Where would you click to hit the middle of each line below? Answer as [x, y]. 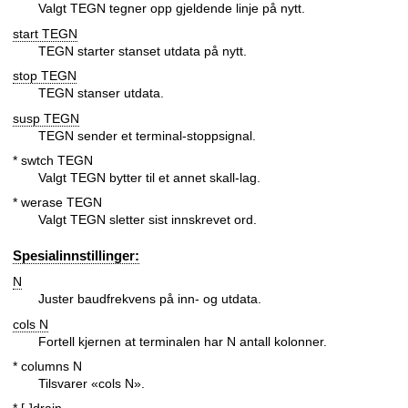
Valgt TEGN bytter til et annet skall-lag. [149, 178]
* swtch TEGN [53, 161]
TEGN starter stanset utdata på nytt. [143, 51]
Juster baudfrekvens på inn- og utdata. [150, 299]
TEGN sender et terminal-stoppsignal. [147, 135]
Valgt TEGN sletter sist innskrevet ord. [148, 220]
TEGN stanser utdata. [101, 93]
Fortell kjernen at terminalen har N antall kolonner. [183, 341]
